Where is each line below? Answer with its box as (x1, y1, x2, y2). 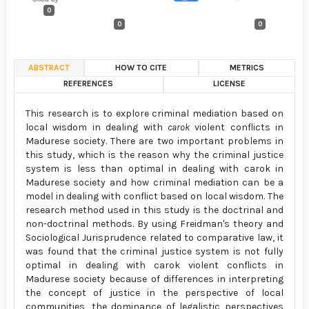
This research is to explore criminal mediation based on (26, 107, 283, 119)
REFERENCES (63, 79, 114, 89)
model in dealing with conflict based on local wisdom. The (26, 190, 283, 202)
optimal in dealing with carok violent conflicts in (26, 259, 283, 271)
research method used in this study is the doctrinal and (26, 203, 283, 216)
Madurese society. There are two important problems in (26, 134, 283, 147)
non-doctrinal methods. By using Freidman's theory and (26, 217, 283, 230)
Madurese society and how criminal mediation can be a (26, 176, 283, 188)
